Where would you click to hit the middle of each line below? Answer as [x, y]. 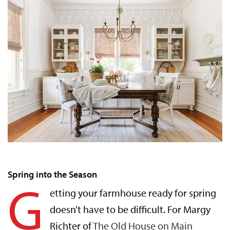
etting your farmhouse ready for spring [133, 193]
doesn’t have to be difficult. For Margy [130, 209]
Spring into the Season [52, 175]
